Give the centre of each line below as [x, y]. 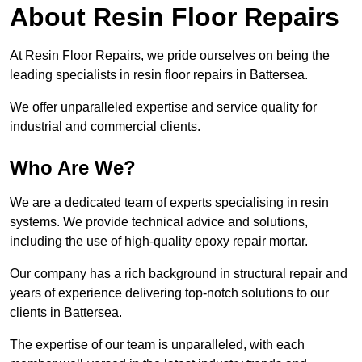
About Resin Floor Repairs [175, 17]
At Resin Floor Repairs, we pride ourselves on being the [170, 56]
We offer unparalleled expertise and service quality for [163, 107]
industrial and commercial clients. [105, 127]
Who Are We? [73, 168]
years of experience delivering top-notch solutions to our [169, 293]
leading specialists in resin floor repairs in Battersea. [159, 75]
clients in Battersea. [67, 313]
